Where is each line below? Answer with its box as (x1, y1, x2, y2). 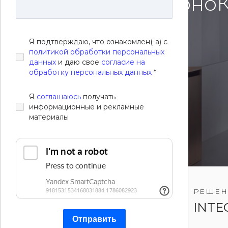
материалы (29, 112, 69, 122)
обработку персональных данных (29, 68, 152, 77)
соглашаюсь (37, 92, 81, 101)
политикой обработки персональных (29, 47, 164, 56)
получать (81, 92, 116, 101)
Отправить (72, 215, 117, 223)
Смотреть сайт (52, 47, 116, 56)
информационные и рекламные (29, 102, 144, 111)
